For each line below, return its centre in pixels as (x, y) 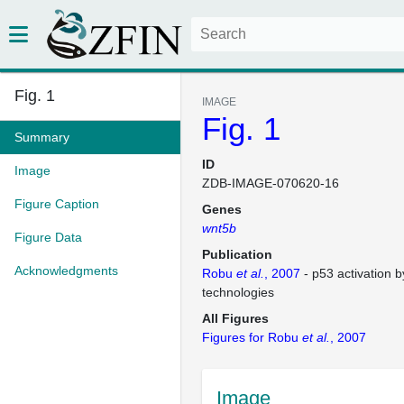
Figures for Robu (252, 337)
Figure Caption (57, 204)
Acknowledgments (66, 271)
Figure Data (48, 237)
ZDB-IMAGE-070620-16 (271, 183)
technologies (238, 292)
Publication (237, 254)
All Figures (235, 318)
